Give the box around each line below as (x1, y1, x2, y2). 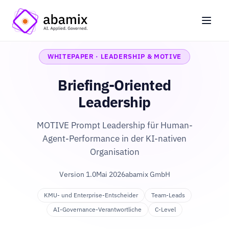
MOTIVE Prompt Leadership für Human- (36, 120, 193, 131)
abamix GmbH (125, 170, 170, 179)
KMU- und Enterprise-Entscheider (44, 191, 138, 199)
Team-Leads (151, 191, 185, 199)
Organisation (89, 146, 140, 157)
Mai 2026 (96, 170, 125, 179)
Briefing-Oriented (58, 76, 171, 95)
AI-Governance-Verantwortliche (53, 205, 142, 213)
